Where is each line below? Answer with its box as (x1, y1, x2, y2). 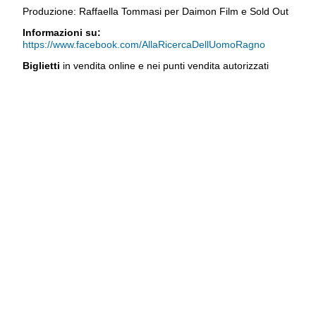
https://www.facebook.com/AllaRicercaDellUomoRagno (23, 38, 265, 50)
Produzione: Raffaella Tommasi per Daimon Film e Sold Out (23, 6, 288, 18)
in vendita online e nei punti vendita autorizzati (63, 59, 269, 71)
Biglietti (23, 59, 63, 71)
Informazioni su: (23, 26, 101, 38)
